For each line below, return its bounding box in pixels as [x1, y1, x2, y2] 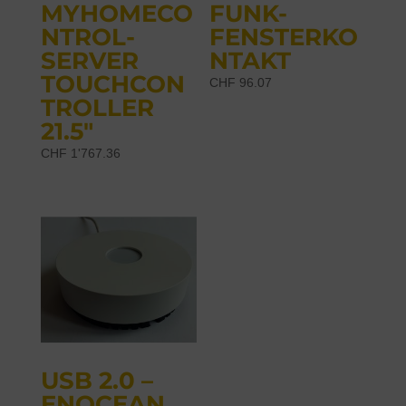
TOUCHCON [40, 69, 185, 99]
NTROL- [40, 22, 135, 52]
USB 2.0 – [40, 366, 153, 396]
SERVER [40, 45, 139, 75]
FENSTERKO [209, 22, 359, 52]
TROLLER [40, 92, 154, 122]
